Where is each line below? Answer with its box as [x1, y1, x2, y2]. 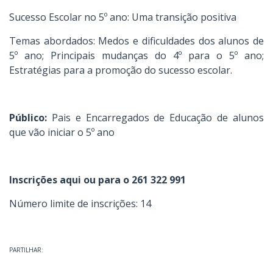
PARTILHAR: [9, 246, 43, 254]
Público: [9, 111, 47, 124]
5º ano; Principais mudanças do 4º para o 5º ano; [9, 49, 264, 62]
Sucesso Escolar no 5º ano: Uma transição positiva [9, 10, 236, 24]
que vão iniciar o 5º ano [9, 126, 115, 139]
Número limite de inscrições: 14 [9, 197, 154, 210]
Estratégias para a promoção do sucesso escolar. [9, 63, 232, 77]
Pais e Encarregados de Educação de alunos [47, 111, 264, 124]
